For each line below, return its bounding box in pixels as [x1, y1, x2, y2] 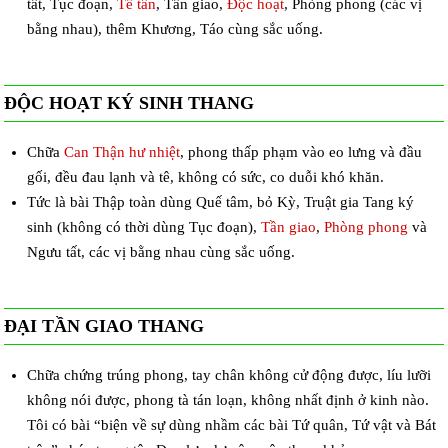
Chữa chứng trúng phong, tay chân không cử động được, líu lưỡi [26, 366, 431, 383]
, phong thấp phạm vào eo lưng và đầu [179, 144, 422, 160]
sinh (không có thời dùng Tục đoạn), [26, 219, 261, 235]
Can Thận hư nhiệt [63, 144, 180, 160]
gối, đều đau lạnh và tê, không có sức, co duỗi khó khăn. [26, 169, 384, 185]
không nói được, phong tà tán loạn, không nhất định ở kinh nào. [26, 391, 429, 408]
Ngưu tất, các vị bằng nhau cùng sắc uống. [26, 244, 295, 260]
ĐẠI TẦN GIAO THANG [4, 315, 205, 336]
